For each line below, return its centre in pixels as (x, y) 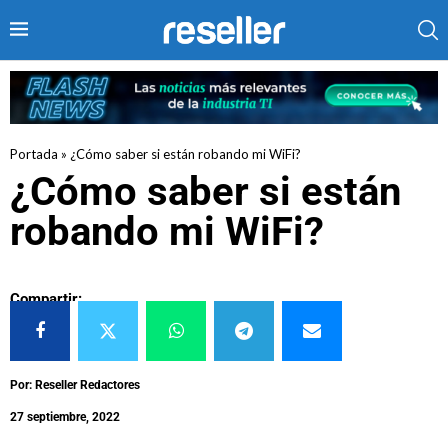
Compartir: (46, 298)
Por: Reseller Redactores (75, 384)
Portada (34, 153)
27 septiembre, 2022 (65, 416)
